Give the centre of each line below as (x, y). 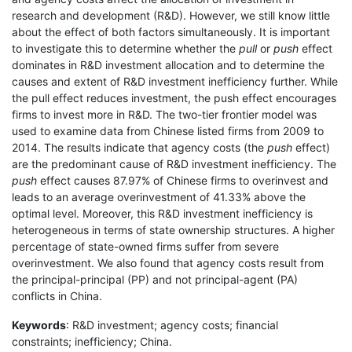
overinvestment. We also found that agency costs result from (168, 262)
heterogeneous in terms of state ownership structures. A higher (173, 229)
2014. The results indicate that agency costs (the (139, 147)
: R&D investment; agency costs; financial (172, 324)
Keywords (39, 324)
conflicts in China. (57, 295)
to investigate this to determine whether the (125, 48)
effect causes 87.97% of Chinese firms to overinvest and (183, 180)
